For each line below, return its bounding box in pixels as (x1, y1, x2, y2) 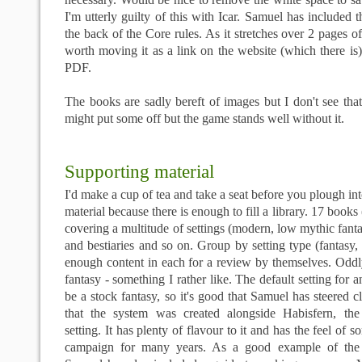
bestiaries (87, 238, 135, 252)
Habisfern (283, 306, 334, 320)
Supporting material (65, 162, 214, 182)
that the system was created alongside (65, 306, 284, 320)
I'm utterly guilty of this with (65, 10, 219, 23)
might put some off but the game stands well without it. (65, 112, 344, 125)
